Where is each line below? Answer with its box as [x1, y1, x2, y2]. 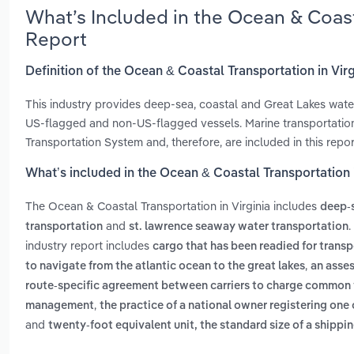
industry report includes [25, 238, 153, 254]
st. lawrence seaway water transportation [129, 221, 348, 233]
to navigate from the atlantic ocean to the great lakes [25, 261, 305, 273]
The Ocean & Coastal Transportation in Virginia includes [25, 198, 320, 214]
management [25, 300, 94, 312]
